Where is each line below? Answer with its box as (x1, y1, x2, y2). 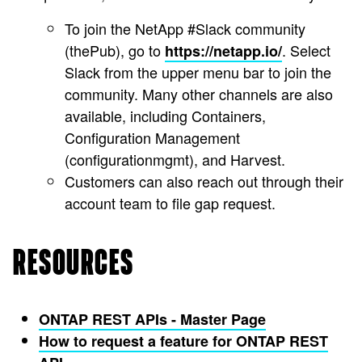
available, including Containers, (65, 105, 266, 127)
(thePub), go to (65, 40, 165, 61)
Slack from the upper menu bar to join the (65, 61, 331, 83)
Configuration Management (65, 127, 240, 149)
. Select (282, 40, 330, 61)
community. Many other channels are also (65, 83, 333, 105)
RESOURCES (13, 246, 134, 282)
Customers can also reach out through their (65, 170, 343, 192)
